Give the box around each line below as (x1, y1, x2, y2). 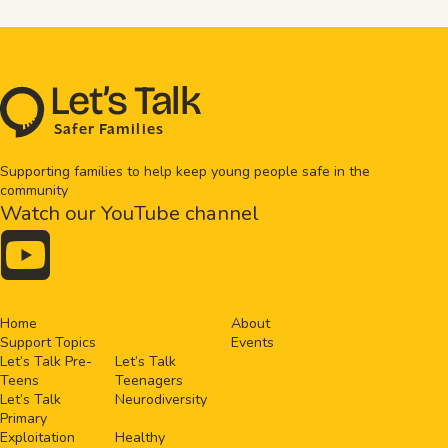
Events (230, 333, 274, 353)
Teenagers (115, 371, 184, 391)
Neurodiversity (115, 390, 208, 410)
